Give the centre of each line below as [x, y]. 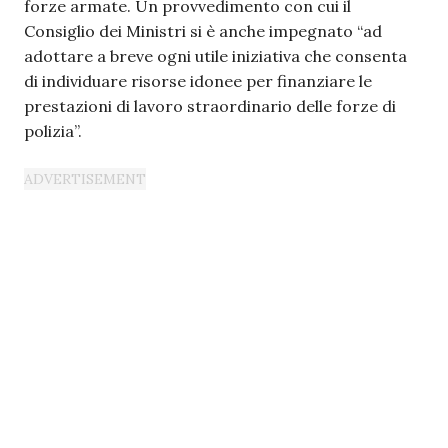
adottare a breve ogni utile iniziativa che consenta [215, 56]
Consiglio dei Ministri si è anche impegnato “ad [203, 31]
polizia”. [53, 131]
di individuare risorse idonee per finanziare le [198, 81]
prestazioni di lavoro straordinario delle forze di [210, 106]
